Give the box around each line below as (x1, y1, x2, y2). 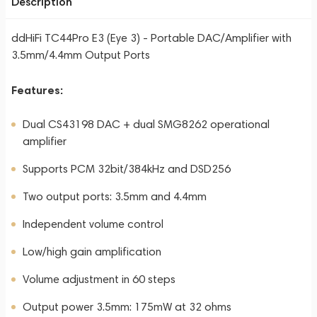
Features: (11, 83, 63, 97)
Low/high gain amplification (23, 245, 161, 258)
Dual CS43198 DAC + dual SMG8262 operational (23, 117, 270, 131)
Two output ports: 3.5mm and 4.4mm (23, 190, 207, 203)
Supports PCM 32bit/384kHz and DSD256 (23, 162, 231, 175)
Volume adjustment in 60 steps (23, 272, 175, 286)
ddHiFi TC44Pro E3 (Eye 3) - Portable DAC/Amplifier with (11, 31, 292, 45)
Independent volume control (23, 217, 163, 231)
